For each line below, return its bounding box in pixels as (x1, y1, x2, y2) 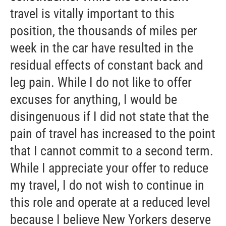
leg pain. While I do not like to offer (10, 75, 192, 90)
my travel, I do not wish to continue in (10, 178, 204, 193)
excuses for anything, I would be (10, 92, 177, 107)
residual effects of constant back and (10, 58, 203, 73)
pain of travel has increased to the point (10, 126, 215, 142)
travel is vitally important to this (10, 6, 175, 22)
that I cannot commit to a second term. (10, 143, 213, 159)
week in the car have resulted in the (10, 40, 193, 56)
